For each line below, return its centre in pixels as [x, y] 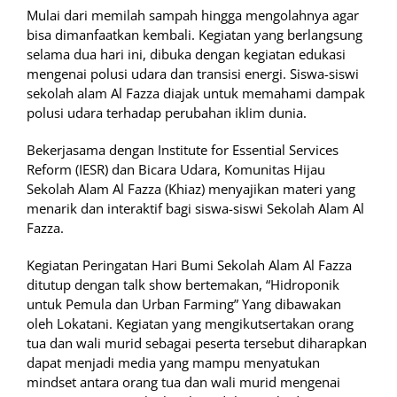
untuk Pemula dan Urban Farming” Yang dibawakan [184, 304]
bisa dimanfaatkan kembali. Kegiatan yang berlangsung [195, 35]
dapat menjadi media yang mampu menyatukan [173, 363]
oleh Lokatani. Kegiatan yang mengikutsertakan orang [190, 324]
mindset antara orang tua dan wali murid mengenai [183, 382]
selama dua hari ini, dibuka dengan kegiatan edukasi [186, 54]
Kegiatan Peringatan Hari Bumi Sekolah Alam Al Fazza [189, 265]
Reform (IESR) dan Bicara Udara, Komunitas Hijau [176, 170]
